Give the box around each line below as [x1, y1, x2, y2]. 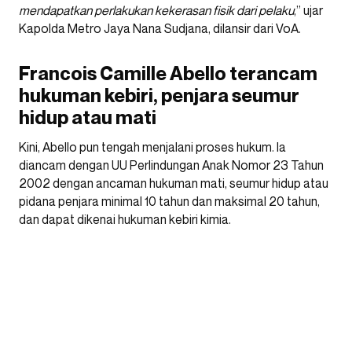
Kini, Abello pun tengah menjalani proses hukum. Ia [19, 138, 286, 155]
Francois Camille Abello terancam [19, 61, 317, 85]
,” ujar [294, 2, 323, 18]
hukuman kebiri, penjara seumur [19, 83, 299, 107]
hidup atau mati [19, 105, 156, 129]
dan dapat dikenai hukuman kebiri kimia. [19, 211, 231, 227]
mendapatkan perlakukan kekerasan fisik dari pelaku [19, 2, 294, 18]
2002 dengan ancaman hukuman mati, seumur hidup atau [19, 174, 328, 191]
